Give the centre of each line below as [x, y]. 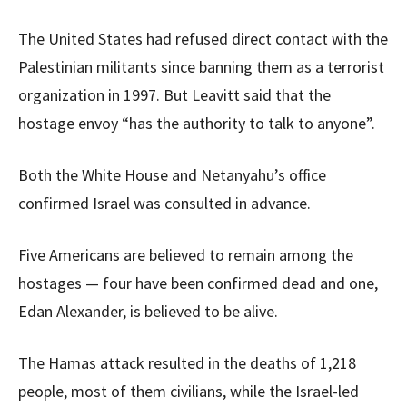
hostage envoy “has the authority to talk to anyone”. [197, 124]
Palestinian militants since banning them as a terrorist [201, 67]
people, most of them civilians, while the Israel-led [189, 392]
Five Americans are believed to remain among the [186, 255]
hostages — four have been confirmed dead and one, [198, 283]
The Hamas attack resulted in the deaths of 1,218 [187, 363]
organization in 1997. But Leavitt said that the [174, 95]
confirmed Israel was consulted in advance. [164, 203]
